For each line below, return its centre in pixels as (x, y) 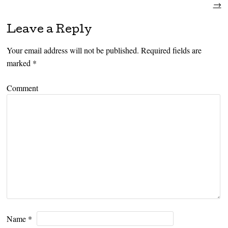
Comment (23, 88)
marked (20, 63)
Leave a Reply (49, 30)
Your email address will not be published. (73, 50)
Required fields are (170, 50)
